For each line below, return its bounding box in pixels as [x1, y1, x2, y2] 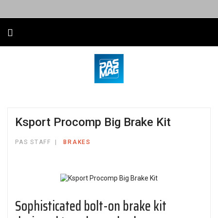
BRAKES [63, 139, 91, 145]
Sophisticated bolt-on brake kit [15, 195, 166, 217]
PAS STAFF [15, 139, 51, 145]
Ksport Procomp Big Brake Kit [15, 115, 171, 129]
